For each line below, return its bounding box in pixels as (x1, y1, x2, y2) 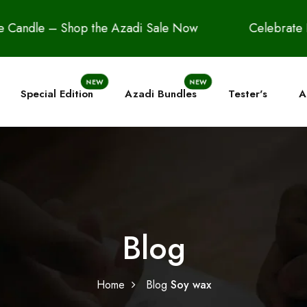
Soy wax (170, 276, 211, 293)
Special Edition (21, 86, 93, 102)
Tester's (228, 86, 267, 102)
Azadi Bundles (125, 86, 197, 102)
